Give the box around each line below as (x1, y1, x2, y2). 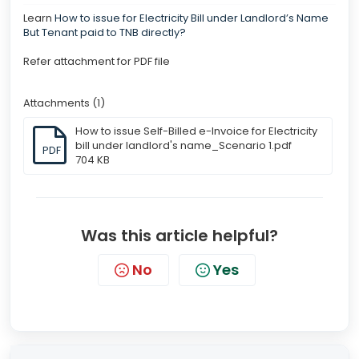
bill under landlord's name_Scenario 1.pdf (75, 137, 292, 153)
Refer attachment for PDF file (23, 53, 172, 69)
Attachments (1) (23, 95, 105, 111)
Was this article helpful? (81, 224, 278, 247)
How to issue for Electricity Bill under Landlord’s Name (54, 10, 329, 26)
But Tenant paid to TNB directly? (23, 24, 186, 40)
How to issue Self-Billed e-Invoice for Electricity (75, 123, 317, 139)
